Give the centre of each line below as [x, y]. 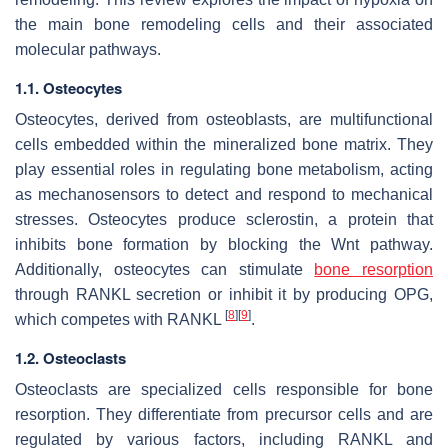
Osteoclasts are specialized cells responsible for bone [224, 389]
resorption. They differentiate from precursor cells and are [224, 414]
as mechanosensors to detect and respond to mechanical [224, 194]
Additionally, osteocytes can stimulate [165, 269]
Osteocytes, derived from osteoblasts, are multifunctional [224, 119]
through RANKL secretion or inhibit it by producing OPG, [224, 294]
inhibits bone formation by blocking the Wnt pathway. [224, 244]
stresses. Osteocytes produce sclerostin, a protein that [224, 219]
